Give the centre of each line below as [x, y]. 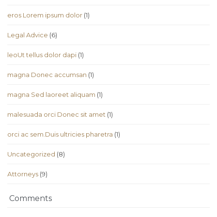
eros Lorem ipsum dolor [45, 15]
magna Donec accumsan [47, 75]
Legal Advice [28, 35]
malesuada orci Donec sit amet [56, 115]
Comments [30, 199]
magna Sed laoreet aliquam [51, 95]
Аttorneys [23, 174]
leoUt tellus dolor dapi [42, 55]
